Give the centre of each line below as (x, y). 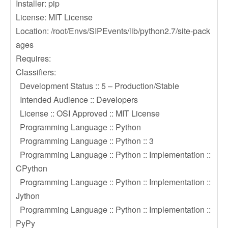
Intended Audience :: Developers (77, 99)
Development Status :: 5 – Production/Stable (97, 86)
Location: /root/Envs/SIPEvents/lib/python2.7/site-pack (113, 31)
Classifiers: (36, 72)
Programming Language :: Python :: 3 (85, 141)
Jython (28, 196)
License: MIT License (54, 17)
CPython (32, 168)
